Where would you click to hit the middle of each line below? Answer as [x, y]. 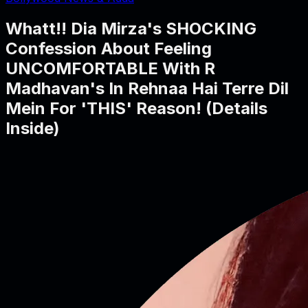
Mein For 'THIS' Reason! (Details [136, 108]
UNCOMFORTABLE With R [110, 68]
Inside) [33, 128]
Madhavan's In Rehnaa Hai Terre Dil [147, 88]
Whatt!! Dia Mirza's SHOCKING [131, 28]
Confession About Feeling [109, 48]
